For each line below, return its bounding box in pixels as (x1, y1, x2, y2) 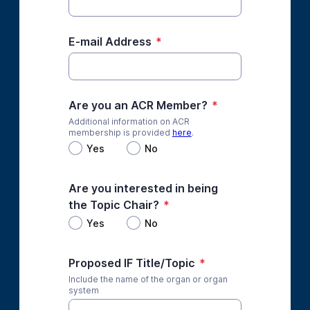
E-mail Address (68, 35, 152, 48)
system (68, 285, 99, 295)
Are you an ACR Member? (68, 98, 208, 112)
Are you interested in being (68, 181, 218, 195)
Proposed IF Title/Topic (68, 256, 195, 270)
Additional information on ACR (68, 116, 190, 127)
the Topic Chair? (68, 198, 159, 212)
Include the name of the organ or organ (68, 274, 228, 284)
